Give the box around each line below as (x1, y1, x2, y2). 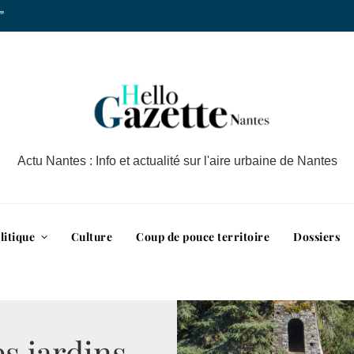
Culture (70, 228, 113, 244)
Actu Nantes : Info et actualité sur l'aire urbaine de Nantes (17, 154, 337, 168)
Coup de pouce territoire (136, 228, 270, 244)
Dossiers (293, 228, 341, 244)
